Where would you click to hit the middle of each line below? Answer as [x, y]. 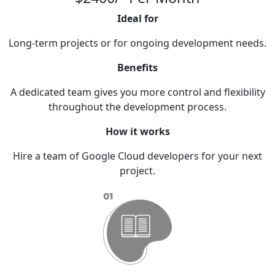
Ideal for [137, 19]
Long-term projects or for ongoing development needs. [137, 43]
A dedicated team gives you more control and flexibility [137, 92]
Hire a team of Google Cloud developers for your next [137, 156]
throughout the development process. [137, 107]
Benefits [137, 68]
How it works [137, 132]
